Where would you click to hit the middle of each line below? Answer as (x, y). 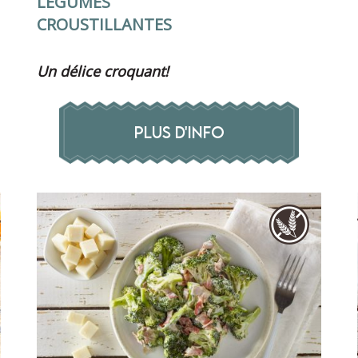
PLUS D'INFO (179, 133)
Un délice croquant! (102, 72)
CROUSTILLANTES (104, 25)
